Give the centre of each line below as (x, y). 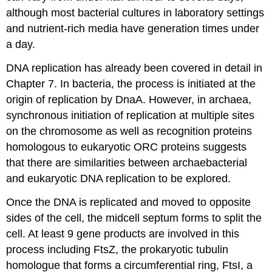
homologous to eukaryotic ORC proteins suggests (127, 147)
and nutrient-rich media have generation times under (133, 28)
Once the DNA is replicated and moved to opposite (129, 202)
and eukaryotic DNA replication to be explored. (119, 178)
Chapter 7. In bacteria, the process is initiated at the (131, 83)
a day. (21, 44)
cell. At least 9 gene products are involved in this (123, 233)
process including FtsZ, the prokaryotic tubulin (117, 249)
